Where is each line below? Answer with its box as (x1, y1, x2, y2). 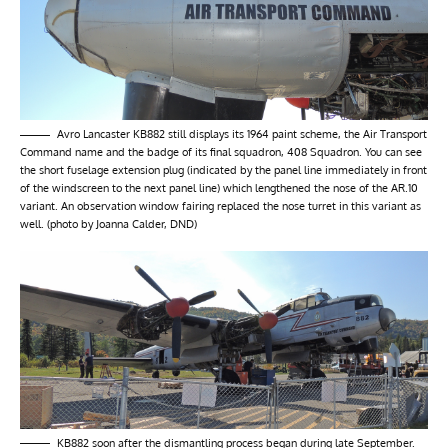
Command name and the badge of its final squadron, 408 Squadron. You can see (20, 145, 422, 160)
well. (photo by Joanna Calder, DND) (20, 217, 197, 232)
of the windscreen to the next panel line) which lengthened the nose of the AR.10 (20, 181, 418, 196)
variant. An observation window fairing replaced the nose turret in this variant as (20, 199, 421, 214)
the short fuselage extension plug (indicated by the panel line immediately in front (20, 163, 427, 178)
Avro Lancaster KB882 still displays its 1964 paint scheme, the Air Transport (57, 127, 427, 142)
